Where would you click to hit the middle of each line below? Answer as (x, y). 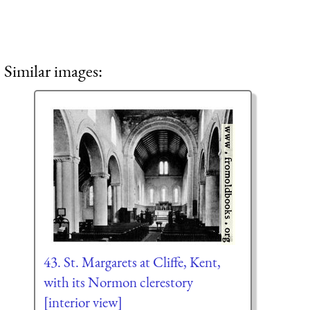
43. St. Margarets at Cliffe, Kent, (132, 262)
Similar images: (53, 71)
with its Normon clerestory (118, 282)
